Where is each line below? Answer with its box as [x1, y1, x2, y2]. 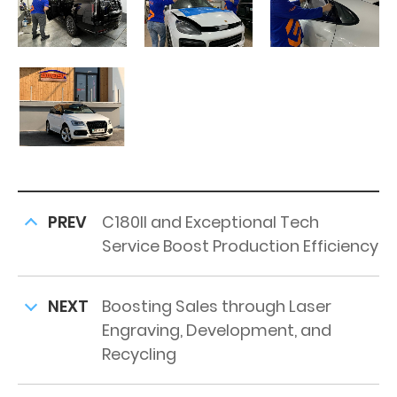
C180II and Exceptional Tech [102, 210, 319, 233]
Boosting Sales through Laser [102, 294, 331, 317]
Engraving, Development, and [102, 318, 331, 341]
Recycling [102, 342, 176, 365]
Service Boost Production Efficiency [102, 234, 378, 257]
